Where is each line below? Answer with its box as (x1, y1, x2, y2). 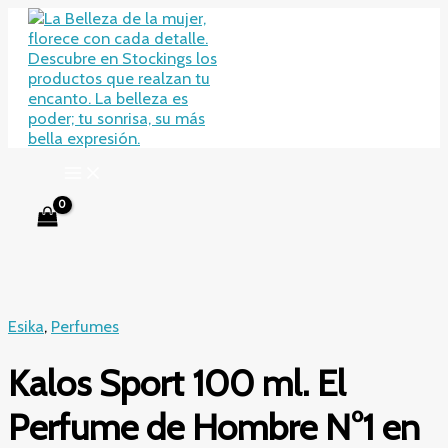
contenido (7, 47, 82, 67)
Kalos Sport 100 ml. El (8, 360, 346, 405)
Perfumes (51, 316, 119, 337)
